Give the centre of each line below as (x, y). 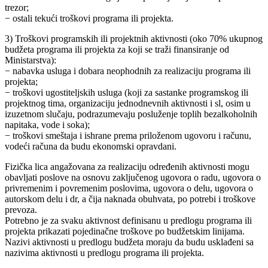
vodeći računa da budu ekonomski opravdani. (91, 146)
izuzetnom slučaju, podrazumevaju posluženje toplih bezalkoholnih (131, 114)
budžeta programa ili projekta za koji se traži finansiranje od (117, 49)
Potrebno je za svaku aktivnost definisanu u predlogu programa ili (128, 220)
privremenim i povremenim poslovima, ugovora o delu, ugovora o (129, 188)
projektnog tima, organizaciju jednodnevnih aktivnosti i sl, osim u (128, 103)
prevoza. (21, 209)
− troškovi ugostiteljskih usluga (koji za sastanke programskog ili (127, 92)
